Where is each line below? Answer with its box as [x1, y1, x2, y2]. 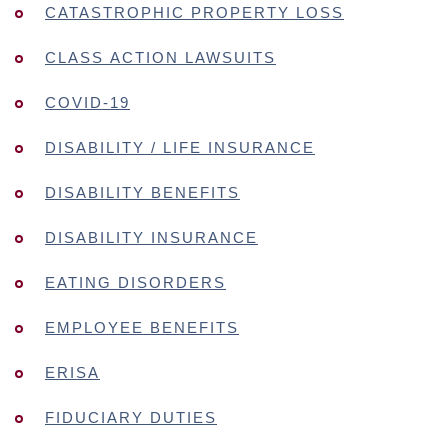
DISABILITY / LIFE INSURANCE [45, 139, 315, 156]
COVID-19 [45, 94, 130, 111]
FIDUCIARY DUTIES [45, 409, 217, 426]
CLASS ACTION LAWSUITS [45, 49, 276, 66]
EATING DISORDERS [45, 274, 226, 291]
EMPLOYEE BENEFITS [45, 319, 239, 336]
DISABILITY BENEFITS [45, 184, 240, 201]
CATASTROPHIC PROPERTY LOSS [45, 4, 344, 21]
